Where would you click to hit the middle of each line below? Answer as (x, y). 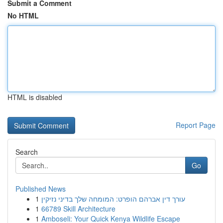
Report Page (196, 125)
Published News (41, 189)
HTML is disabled (35, 97)
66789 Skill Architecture (78, 209)
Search (27, 152)
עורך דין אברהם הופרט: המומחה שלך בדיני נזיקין (113, 199)
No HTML (23, 15)
